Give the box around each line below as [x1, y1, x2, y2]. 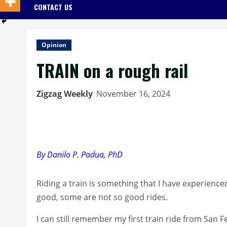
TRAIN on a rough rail [36, 57, 188, 83]
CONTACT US [34, 1, 72, 12]
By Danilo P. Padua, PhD [36, 148, 123, 160]
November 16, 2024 [96, 88, 172, 99]
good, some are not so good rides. [36, 191, 168, 203]
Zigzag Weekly [36, 88, 93, 99]
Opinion [42, 40, 66, 49]
